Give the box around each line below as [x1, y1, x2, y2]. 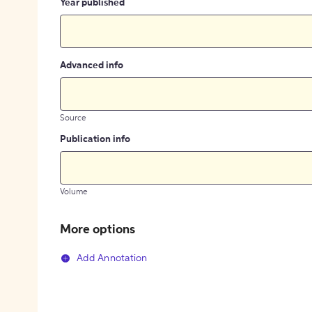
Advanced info [60, 61, 123, 71]
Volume [60, 188, 88, 197]
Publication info [60, 134, 130, 145]
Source [60, 114, 86, 123]
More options [60, 224, 135, 237]
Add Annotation [77, 253, 148, 264]
